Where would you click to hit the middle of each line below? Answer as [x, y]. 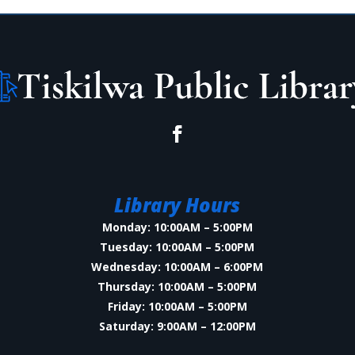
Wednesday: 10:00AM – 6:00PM [177, 267]
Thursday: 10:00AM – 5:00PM [177, 287]
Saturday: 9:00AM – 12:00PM [177, 326]
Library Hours [177, 205]
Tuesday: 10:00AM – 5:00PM [177, 247]
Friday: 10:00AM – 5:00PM [177, 307]
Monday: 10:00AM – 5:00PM [177, 227]
